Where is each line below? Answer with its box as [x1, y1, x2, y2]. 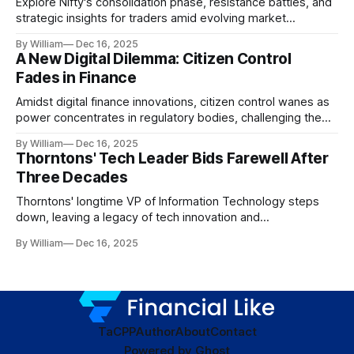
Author [135, 324, 175, 340]
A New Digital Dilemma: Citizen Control [16, 49, 292, 68]
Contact [209, 324, 257, 340]
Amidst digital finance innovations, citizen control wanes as [16, 94, 330, 109]
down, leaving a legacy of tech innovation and [16, 209, 260, 224]
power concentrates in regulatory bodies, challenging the [16, 110, 322, 125]
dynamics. [16, 26, 70, 41]
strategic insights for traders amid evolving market [16, 10, 286, 25]
